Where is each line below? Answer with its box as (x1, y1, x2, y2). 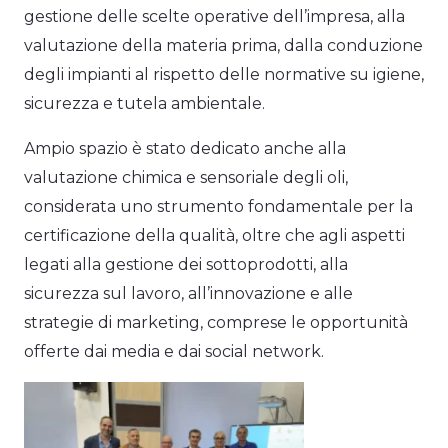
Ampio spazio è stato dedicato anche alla (24, 139, 346, 159)
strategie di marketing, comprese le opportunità (24, 313, 408, 333)
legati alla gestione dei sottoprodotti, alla (24, 255, 348, 275)
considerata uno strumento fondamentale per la (24, 197, 413, 217)
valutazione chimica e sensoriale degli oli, (24, 168, 348, 188)
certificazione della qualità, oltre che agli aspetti (24, 226, 405, 246)
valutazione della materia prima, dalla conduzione (24, 36, 423, 56)
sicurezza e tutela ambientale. (24, 94, 265, 114)
